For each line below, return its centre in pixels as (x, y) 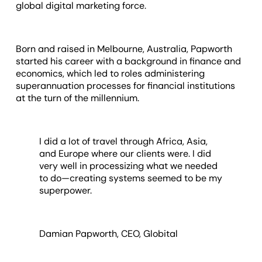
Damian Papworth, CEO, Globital (109, 233)
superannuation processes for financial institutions (126, 85)
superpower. (67, 190)
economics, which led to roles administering (111, 73)
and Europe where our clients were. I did (125, 153)
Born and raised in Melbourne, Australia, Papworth (124, 49)
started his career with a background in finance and (129, 61)
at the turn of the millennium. (78, 98)
